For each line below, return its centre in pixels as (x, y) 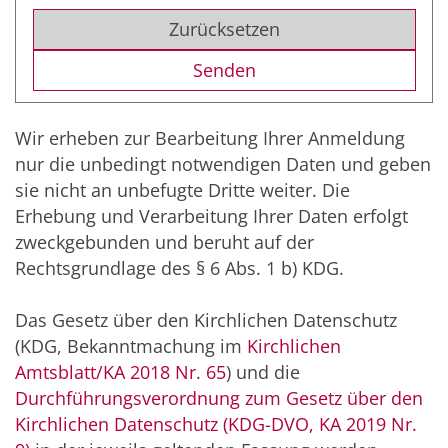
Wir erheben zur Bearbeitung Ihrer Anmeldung (210, 138)
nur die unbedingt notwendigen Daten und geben (223, 164)
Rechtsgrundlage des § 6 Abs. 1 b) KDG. (179, 268)
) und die (263, 372)
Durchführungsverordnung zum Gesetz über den (219, 398)
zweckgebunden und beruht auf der (164, 242)
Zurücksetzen (224, 29)
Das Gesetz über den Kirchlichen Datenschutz (206, 320)
